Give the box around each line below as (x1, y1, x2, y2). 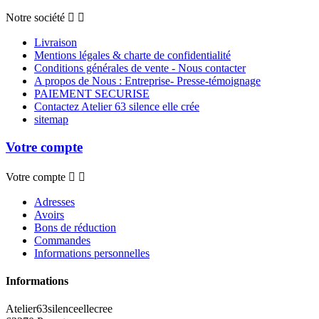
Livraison (34, 36, 77, 49)
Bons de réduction (34, 221, 116, 234)
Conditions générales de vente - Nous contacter (34, 62, 246, 75)
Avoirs (34, 208, 64, 221)
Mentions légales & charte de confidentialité (34, 49, 231, 62)
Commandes (34, 234, 90, 246)
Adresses (34, 195, 75, 208)
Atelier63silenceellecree (6, 303, 113, 315)
